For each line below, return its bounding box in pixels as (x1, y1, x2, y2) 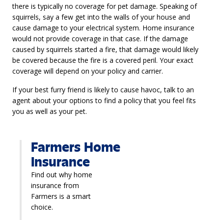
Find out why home (31, 170, 92, 180)
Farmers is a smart (31, 192, 91, 201)
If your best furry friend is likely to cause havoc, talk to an (12, 85, 194, 95)
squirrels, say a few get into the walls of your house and (12, 12, 190, 22)
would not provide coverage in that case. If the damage (12, 34, 188, 44)
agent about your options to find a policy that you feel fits (12, 96, 196, 106)
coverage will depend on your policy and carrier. (12, 66, 163, 76)
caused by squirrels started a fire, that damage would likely (12, 45, 198, 55)
